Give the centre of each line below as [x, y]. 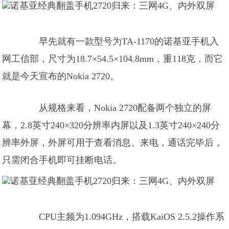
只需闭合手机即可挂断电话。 [62, 160]
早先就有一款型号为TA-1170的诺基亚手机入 [120, 41]
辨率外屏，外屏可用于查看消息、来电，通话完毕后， [113, 143]
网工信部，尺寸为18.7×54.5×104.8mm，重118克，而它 [113, 59]
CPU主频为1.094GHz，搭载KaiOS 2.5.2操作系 [123, 217]
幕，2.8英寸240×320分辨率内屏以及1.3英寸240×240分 [111, 125]
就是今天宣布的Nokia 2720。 [61, 76]
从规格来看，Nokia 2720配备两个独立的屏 [116, 108]
